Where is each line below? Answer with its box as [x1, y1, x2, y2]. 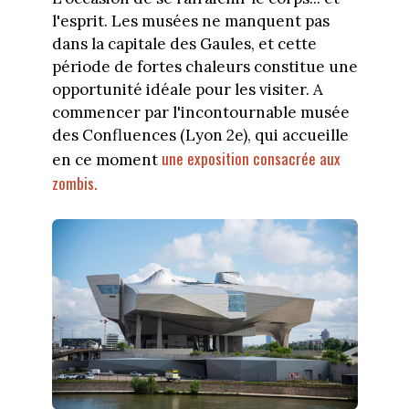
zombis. [51, 171, 97, 194]
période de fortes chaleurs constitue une [51, 56, 358, 77]
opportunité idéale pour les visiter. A [51, 79, 323, 100]
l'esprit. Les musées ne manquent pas [51, 10, 330, 31]
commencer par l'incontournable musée [51, 101, 350, 122]
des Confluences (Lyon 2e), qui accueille [51, 124, 349, 145]
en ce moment [51, 149, 162, 170]
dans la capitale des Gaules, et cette [51, 33, 317, 54]
